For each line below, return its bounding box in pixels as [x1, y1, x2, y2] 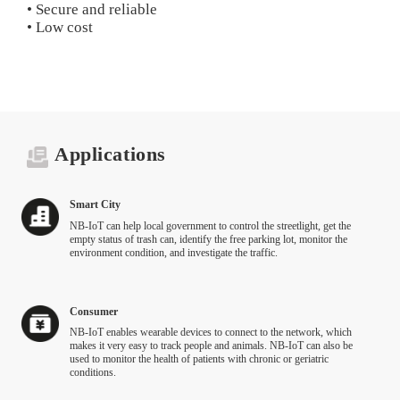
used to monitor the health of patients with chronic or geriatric [69, 353, 329, 366]
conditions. [69, 366, 116, 379]
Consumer [69, 304, 118, 318]
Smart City [69, 198, 121, 212]
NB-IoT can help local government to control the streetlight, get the [69, 220, 351, 233]
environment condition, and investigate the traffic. [69, 246, 278, 260]
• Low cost [26, 19, 93, 37]
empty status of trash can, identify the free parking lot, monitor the [69, 233, 347, 246]
